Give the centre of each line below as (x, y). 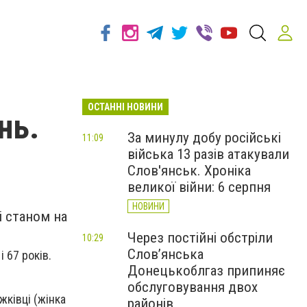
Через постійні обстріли (200, 238)
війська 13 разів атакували (208, 154)
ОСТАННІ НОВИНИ (125, 107)
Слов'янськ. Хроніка (189, 171)
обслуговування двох (193, 287)
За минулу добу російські (204, 138)
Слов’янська (165, 254)
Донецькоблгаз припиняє (206, 271)
